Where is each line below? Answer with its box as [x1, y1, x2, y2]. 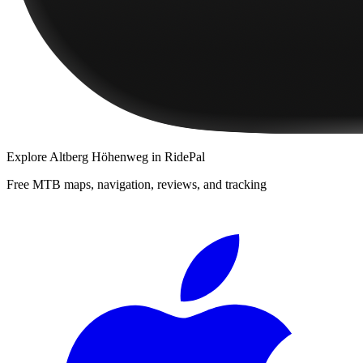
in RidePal [148, 149, 205, 164]
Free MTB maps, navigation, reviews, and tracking [6, 177, 267, 191]
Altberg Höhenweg [49, 149, 148, 164]
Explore [6, 149, 49, 164]
